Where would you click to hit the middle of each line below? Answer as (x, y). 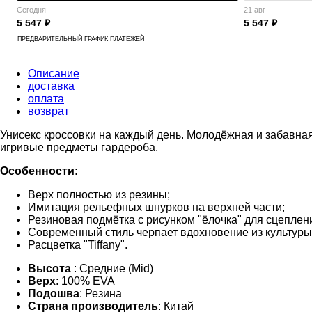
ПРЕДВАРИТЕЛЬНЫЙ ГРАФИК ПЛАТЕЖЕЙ (81, 39)
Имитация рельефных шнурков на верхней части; (156, 207)
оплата (46, 98)
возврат (48, 111)
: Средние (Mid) (114, 268)
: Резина (101, 293)
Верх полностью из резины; (99, 194)
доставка (51, 86)
